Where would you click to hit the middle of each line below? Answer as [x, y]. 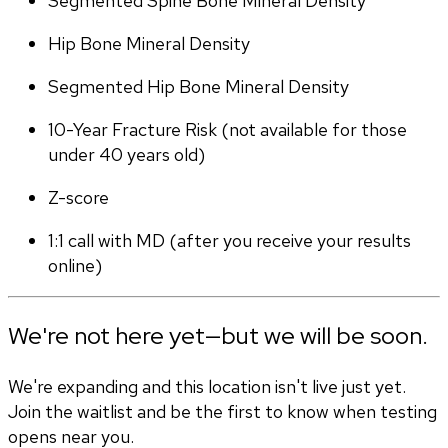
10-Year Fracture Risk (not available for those [227, 130]
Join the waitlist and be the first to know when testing [222, 412]
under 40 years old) [126, 155]
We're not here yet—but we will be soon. [218, 336]
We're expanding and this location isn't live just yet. [207, 387]
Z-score [78, 198]
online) [75, 266]
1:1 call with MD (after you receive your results [229, 241]
